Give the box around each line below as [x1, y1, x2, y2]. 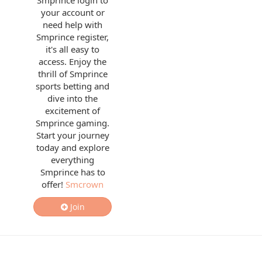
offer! [42, 178, 65, 190]
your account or [40, 6, 105, 18]
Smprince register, [36, 31, 109, 43]
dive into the [47, 92, 98, 104]
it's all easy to [46, 43, 99, 55]
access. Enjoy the [39, 56, 106, 67]
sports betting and [36, 80, 109, 92]
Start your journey [36, 129, 109, 141]
